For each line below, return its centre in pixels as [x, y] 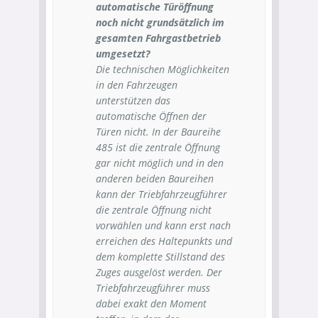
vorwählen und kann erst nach [163, 225]
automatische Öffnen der [151, 116]
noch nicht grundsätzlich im [160, 22]
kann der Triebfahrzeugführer [161, 194]
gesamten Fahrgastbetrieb [158, 38]
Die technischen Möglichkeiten [163, 69]
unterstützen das [133, 100]
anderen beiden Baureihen [155, 179]
